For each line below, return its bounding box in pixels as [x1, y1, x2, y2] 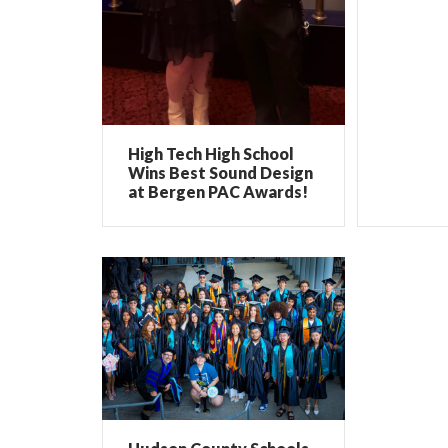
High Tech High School [128, 144, 294, 164]
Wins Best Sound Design [128, 163, 313, 183]
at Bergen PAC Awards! [128, 182, 308, 202]
